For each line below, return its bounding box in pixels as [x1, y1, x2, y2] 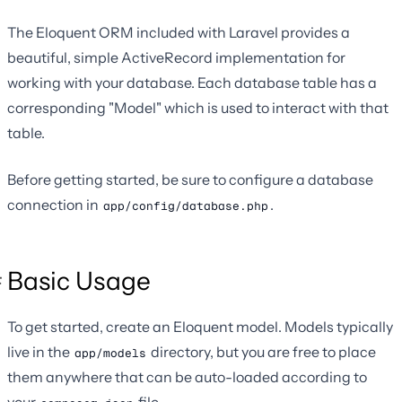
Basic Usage [7, 265, 151, 296]
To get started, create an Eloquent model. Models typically [7, 317, 393, 336]
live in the [7, 342, 73, 361]
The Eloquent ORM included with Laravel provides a [7, 22, 350, 41]
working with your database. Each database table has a [7, 73, 377, 92]
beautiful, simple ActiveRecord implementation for [7, 48, 345, 66]
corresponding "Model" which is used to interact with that [7, 98, 389, 117]
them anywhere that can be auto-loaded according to [7, 367, 367, 386]
